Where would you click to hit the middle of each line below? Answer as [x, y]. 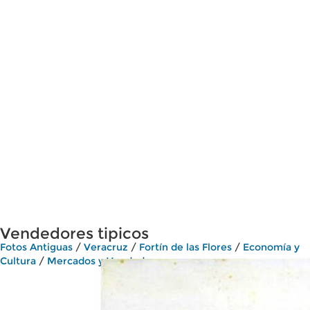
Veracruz [106, 247]
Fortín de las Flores [185, 247]
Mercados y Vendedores [107, 261]
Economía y [271, 247]
